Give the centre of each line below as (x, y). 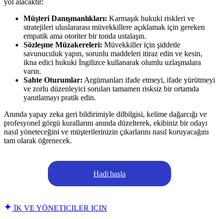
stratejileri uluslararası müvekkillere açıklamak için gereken (114, 27)
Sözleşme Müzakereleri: (63, 44)
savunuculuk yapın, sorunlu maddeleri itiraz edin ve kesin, (113, 53)
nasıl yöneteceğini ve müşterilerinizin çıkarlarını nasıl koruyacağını (106, 131)
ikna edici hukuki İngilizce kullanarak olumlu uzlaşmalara (112, 62)
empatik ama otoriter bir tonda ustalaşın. (85, 36)
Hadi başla (109, 174)
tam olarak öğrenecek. (38, 140)
